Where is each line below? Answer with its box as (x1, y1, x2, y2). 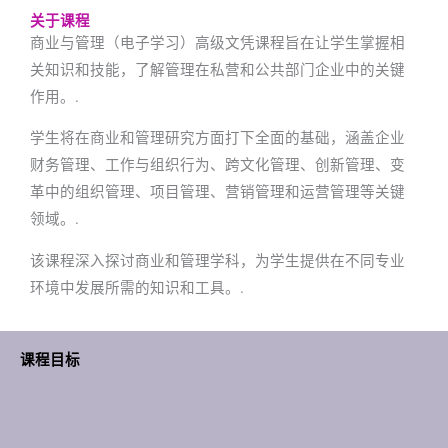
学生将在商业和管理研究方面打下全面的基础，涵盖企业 (30, 129, 405, 148)
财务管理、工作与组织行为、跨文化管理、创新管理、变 (30, 156, 405, 175)
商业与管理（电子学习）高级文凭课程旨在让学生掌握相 (30, 33, 405, 52)
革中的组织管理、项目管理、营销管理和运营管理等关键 (30, 183, 405, 202)
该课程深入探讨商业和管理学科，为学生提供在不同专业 (30, 251, 405, 270)
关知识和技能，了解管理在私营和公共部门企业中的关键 (30, 60, 405, 79)
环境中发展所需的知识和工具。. (30, 278, 244, 297)
